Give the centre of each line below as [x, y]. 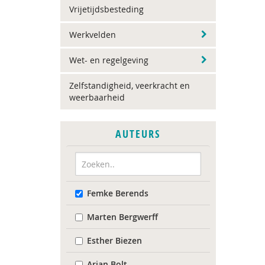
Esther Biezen [114, 240]
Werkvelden [93, 35]
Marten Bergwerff [122, 217]
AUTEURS [138, 134]
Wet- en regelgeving [109, 60]
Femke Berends [118, 193]
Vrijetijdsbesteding [106, 9]
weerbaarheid [97, 97]
